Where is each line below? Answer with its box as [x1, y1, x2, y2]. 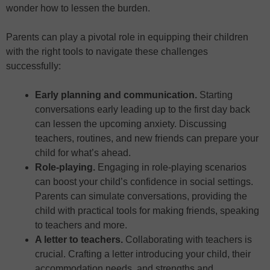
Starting [197, 90, 233, 101]
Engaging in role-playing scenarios [98, 162, 246, 173]
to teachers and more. [35, 220, 127, 231]
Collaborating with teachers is [125, 234, 252, 245]
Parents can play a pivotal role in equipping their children [6, 32, 248, 43]
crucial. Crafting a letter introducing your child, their [35, 249, 251, 260]
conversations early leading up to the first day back [35, 104, 250, 115]
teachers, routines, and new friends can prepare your [35, 133, 259, 144]
